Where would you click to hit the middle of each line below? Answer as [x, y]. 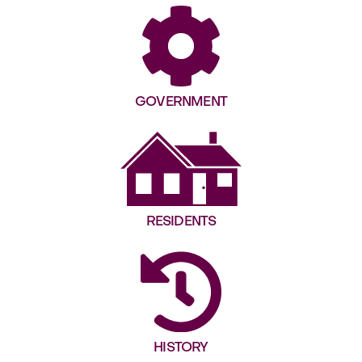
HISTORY [181, 349]
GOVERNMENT [181, 103]
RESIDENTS [181, 223]
